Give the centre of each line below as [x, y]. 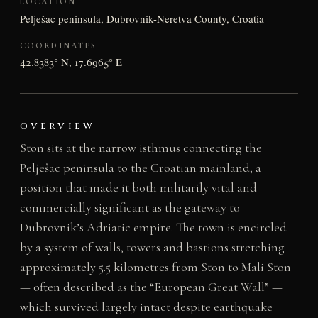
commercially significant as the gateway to [130, 208]
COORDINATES [58, 45]
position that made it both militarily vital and [138, 188]
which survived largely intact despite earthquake [146, 307]
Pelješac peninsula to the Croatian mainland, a [140, 168]
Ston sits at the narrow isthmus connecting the [141, 148]
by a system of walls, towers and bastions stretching [152, 247]
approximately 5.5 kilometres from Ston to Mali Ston [155, 267]
